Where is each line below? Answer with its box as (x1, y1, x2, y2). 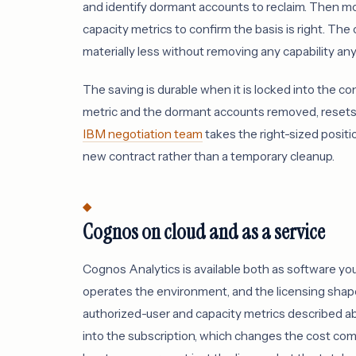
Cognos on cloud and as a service (83, 218, 325, 246)
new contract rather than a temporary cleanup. (83, 148, 335, 164)
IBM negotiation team (83, 126, 203, 141)
